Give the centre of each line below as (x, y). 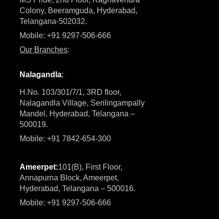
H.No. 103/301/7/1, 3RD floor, (70, 92)
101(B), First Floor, (91, 167)
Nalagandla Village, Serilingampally (82, 103)
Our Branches (44, 49)
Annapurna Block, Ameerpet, (69, 177)
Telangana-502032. (53, 21)
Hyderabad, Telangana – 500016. (78, 188)
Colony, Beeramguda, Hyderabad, (78, 10)
